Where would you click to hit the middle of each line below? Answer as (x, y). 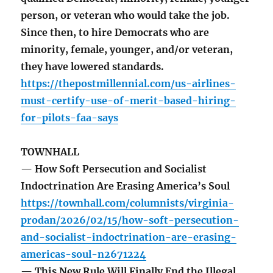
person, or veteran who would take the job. (126, 16)
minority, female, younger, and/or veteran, (127, 50)
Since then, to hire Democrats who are (115, 33)
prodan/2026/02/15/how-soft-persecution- (130, 220)
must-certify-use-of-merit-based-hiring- (129, 101)
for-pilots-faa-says (70, 118)
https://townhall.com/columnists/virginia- (128, 203)
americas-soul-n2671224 (84, 254)
